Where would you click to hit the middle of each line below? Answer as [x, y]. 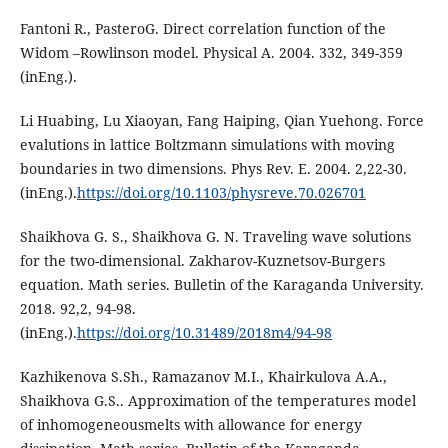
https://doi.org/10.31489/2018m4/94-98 [204, 333]
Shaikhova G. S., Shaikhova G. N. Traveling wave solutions [215, 237]
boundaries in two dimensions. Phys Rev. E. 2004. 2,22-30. [213, 169]
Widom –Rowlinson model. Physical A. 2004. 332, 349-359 [211, 53]
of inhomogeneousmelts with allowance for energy [190, 425]
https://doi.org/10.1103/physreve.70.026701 [221, 193]
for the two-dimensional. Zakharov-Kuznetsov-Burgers [202, 261]
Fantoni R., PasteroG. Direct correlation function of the [202, 29]
